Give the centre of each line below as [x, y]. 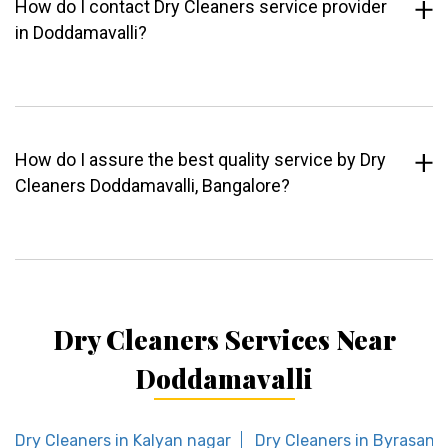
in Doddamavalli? [81, 33]
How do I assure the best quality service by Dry [200, 160]
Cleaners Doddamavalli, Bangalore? [152, 186]
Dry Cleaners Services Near [224, 340]
